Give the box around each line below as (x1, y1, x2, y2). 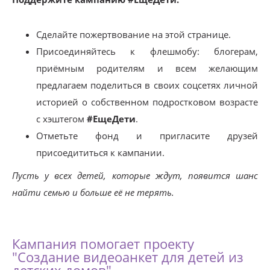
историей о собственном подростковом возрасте (36, 96, 258, 108)
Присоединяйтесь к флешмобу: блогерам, (36, 45, 258, 57)
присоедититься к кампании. (36, 146, 165, 159)
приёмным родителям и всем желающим (36, 62, 258, 74)
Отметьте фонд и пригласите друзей (36, 130, 258, 142)
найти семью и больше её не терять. (12, 186, 174, 198)
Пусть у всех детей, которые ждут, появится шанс (12, 169, 258, 181)
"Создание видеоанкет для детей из (12, 248, 243, 266)
